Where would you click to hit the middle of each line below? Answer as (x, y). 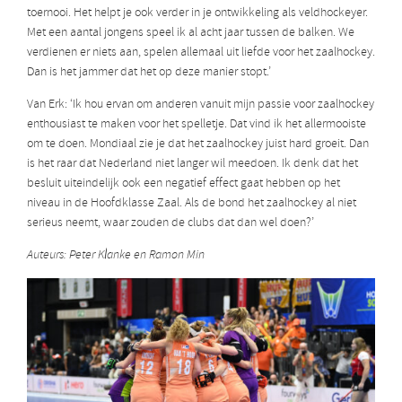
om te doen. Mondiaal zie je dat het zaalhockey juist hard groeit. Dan (198, 144)
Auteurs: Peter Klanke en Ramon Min (116, 256)
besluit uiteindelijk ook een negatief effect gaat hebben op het (184, 184)
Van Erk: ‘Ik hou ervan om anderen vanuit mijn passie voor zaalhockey (201, 105)
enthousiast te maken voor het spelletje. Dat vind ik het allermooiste (197, 125)
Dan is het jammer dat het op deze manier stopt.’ (149, 73)
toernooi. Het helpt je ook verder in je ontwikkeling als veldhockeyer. (197, 13)
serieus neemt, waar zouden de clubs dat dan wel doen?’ (170, 223)
